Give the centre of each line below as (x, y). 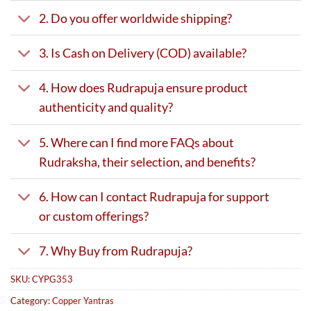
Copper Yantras (83, 300)
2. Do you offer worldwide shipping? (135, 18)
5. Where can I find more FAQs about (136, 142)
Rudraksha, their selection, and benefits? (147, 161)
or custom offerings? (93, 216)
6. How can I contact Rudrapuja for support (154, 196)
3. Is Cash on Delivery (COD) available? (142, 53)
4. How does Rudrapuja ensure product (143, 88)
